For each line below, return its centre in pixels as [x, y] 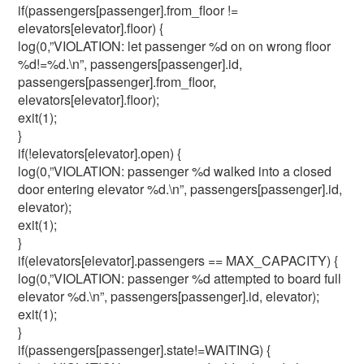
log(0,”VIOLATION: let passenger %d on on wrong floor [175, 46]
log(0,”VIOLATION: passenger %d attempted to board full [180, 278]
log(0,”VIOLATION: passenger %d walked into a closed [175, 171]
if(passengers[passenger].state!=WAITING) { [145, 350]
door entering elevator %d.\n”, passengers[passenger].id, [180, 189]
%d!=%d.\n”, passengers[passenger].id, [130, 64]
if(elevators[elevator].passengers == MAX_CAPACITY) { [178, 260]
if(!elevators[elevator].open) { [100, 153]
